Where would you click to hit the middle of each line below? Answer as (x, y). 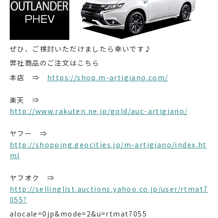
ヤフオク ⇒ (36, 177)
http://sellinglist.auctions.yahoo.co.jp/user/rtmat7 (109, 189)
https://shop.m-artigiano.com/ (108, 77)
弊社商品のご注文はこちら (55, 63)
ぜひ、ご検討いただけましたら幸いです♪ (81, 48)
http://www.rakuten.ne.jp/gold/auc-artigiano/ (99, 111)
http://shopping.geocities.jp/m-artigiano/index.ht (108, 144)
